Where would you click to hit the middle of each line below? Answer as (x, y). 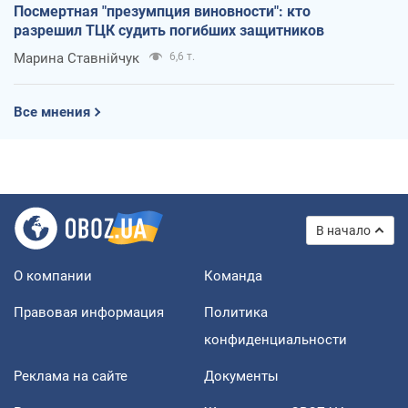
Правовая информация (89, 312)
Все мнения (52, 112)
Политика (236, 312)
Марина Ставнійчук (76, 58)
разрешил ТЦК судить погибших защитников (169, 30)
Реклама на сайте (71, 376)
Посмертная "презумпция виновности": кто (162, 11)
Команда (233, 275)
